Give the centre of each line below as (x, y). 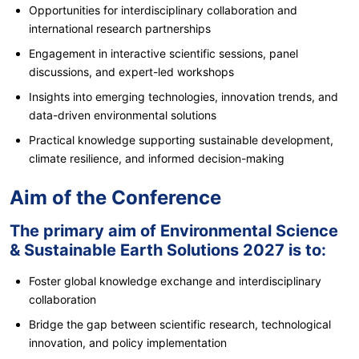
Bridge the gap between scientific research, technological (180, 324)
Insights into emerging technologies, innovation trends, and (184, 96)
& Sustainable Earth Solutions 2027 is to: (168, 250)
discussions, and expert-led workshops (131, 71)
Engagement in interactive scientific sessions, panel (163, 53)
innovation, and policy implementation (128, 342)
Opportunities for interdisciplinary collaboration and (163, 10)
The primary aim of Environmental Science (174, 230)
